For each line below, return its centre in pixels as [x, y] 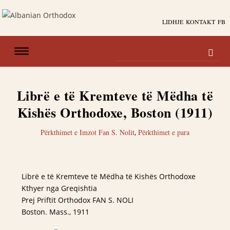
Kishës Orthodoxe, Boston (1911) [115, 112]
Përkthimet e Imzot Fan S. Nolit [88, 132]
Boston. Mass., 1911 [58, 212]
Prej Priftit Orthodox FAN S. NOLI [78, 200]
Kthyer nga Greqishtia [60, 188]
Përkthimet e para [164, 132]
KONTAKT [200, 22]
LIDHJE [172, 22]
